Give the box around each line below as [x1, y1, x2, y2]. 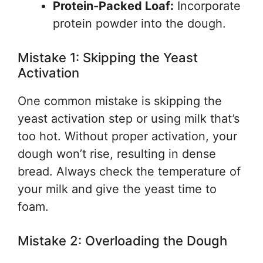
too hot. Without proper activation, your [18, 129, 237, 143]
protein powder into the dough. [53, 16, 226, 31]
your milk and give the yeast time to [18, 182, 217, 196]
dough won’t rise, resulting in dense [18, 147, 216, 161]
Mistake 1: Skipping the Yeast [18, 50, 198, 65]
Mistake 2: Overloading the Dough [18, 233, 227, 248]
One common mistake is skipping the [18, 94, 222, 108]
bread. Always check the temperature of [18, 164, 241, 178]
